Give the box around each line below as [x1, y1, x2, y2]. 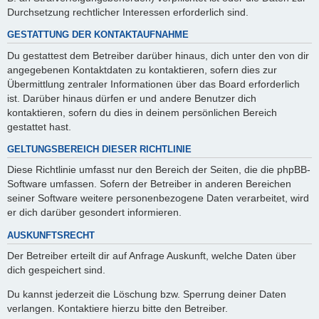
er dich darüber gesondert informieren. [7, 206, 182, 219]
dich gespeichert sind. [7, 264, 105, 276]
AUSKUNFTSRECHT [7, 230, 95, 241]
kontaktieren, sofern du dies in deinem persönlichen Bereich [7, 106, 277, 118]
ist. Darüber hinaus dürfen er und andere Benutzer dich [7, 92, 256, 104]
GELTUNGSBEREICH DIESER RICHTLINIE [7, 145, 192, 155]
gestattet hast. [7, 120, 71, 132]
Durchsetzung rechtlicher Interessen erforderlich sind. [7, 6, 249, 19]
